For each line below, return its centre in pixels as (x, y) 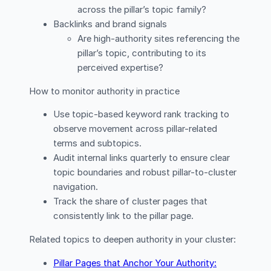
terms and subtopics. (97, 144)
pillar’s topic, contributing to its (142, 53)
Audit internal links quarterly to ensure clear (142, 158)
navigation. (76, 187)
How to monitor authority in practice (104, 91)
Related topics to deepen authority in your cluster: (132, 240)
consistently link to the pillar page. (123, 216)
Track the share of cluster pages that (130, 202)
